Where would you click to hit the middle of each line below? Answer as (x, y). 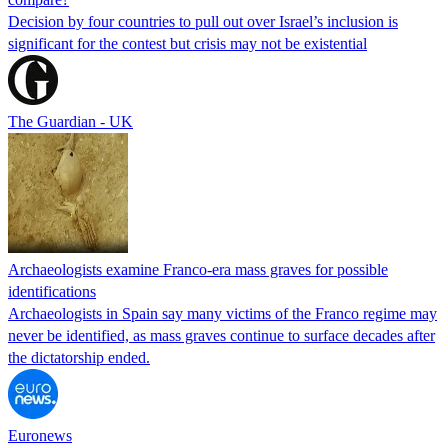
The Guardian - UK (70, 121)
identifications (52, 291)
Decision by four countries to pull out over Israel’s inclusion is (203, 21)
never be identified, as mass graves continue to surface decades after (221, 335)
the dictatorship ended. (79, 357)
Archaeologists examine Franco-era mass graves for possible (198, 269)
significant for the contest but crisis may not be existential (187, 43)
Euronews (40, 435)
